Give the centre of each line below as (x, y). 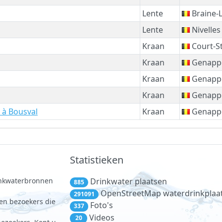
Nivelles (205, 29)
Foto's (100, 205)
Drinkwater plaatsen (127, 181)
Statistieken (97, 160)
